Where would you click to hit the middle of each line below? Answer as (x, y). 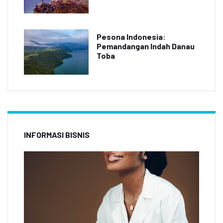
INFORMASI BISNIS (57, 135)
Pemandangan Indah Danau (146, 46)
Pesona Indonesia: (131, 37)
